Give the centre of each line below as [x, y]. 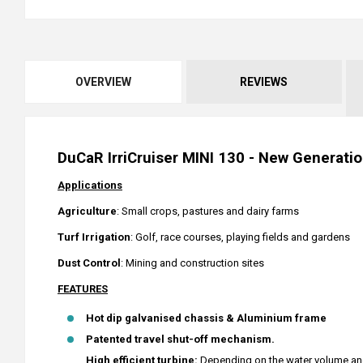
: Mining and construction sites [192, 263]
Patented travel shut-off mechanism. [180, 339]
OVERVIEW [103, 82]
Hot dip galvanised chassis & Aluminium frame [206, 318]
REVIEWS [264, 82]
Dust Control [89, 263]
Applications [90, 185]
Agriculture [87, 211]
